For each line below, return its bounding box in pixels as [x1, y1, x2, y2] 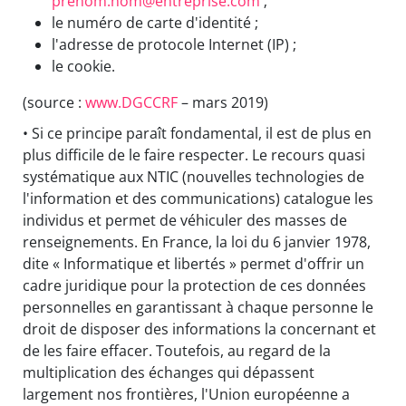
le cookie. [52, 56, 115, 77]
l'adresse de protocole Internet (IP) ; [52, 34, 296, 55]
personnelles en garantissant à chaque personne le [23, 297, 373, 318]
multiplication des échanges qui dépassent [23, 362, 314, 383]
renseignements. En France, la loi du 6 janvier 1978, [23, 232, 371, 253]
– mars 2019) [178, 92, 268, 113]
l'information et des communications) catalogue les [23, 188, 373, 209]
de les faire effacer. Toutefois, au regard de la [23, 341, 331, 362]
